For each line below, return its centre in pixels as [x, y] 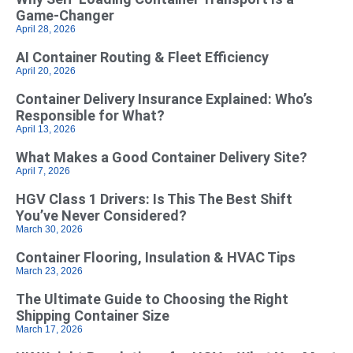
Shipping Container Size [93, 315]
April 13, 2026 [46, 129]
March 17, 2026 [49, 329]
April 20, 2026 [46, 71]
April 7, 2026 [43, 171]
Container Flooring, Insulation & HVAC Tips [156, 257]
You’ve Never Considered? [101, 215]
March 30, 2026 [49, 229]
